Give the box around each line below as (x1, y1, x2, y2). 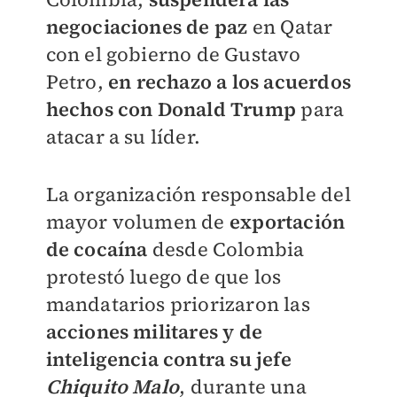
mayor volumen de (45, 208, 225, 235)
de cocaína (45, 236, 148, 262)
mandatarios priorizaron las (45, 291, 310, 317)
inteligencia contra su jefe (45, 346, 292, 372)
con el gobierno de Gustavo (45, 41, 301, 67)
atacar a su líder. (45, 123, 201, 150)
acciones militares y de (45, 318, 263, 345)
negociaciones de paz (45, 13, 248, 40)
